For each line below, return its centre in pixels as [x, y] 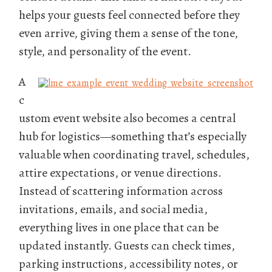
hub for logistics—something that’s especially [133, 136]
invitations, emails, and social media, [113, 209]
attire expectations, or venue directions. [120, 173]
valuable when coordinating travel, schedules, [134, 155]
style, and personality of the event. [105, 51]
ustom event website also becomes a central [127, 118]
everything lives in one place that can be [119, 227]
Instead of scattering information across [121, 191]
